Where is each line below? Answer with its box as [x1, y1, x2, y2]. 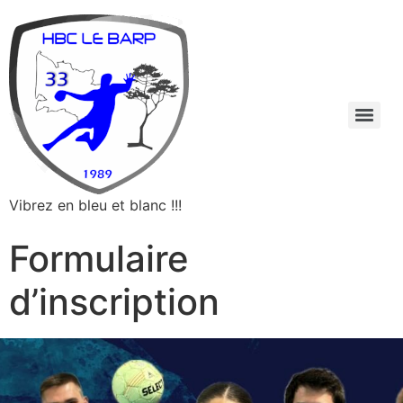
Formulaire [9, 237, 189, 281]
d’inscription [9, 280, 219, 324]
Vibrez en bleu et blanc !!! [9, 196, 182, 214]
